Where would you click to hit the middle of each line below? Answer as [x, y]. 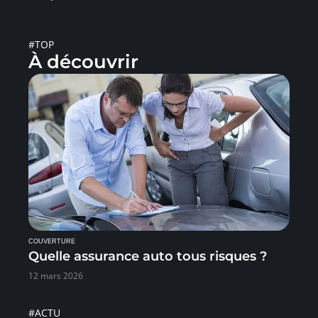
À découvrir [83, 62]
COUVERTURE [52, 241]
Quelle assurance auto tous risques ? [148, 256]
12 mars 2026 [56, 275]
